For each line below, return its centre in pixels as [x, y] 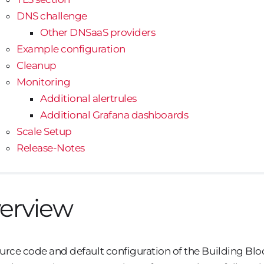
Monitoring [44, 82]
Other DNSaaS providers [98, 32]
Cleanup [37, 65]
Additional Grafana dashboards [114, 115]
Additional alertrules [88, 98]
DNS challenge [52, 16]
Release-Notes [51, 148]
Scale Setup [44, 131]
